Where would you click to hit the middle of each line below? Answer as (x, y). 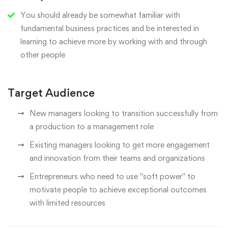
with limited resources (67, 203)
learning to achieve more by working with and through (114, 41)
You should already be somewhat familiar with (100, 15)
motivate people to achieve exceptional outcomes (118, 190)
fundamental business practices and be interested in (110, 28)
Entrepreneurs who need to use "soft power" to (112, 176)
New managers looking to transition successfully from (124, 113)
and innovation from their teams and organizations (117, 158)
